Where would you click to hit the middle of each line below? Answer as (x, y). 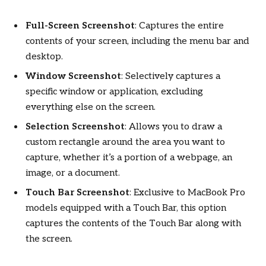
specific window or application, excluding (114, 91)
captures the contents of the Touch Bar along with (133, 223)
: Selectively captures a (171, 76)
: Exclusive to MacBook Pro (187, 192)
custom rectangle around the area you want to (125, 142)
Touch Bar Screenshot (77, 192)
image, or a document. (73, 173)
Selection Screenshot (75, 126)
